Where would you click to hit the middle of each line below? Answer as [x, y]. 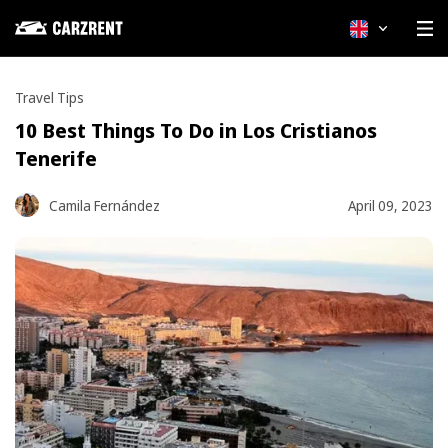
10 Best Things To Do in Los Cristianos [196, 130]
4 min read [400, 19]
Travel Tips [49, 97]
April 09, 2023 [390, 205]
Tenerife [56, 158]
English [396, 28]
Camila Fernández [104, 205]
